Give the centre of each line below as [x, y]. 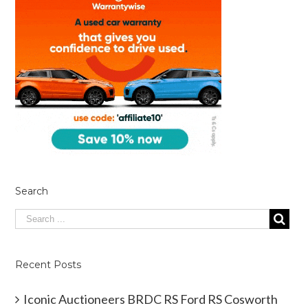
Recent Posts [48, 264]
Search [32, 191]
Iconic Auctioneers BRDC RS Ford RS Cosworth [151, 299]
